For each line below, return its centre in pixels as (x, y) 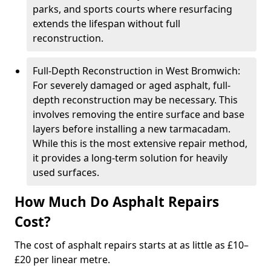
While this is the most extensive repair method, (140, 143)
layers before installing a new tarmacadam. (132, 129)
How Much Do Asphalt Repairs (117, 202)
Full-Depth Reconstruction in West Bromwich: (136, 71)
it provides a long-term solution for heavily (130, 158)
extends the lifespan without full (106, 24)
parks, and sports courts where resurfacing (132, 9)
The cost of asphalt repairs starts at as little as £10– (132, 245)
